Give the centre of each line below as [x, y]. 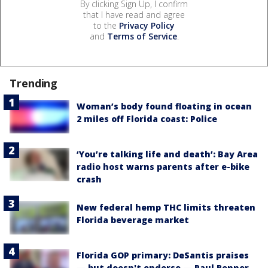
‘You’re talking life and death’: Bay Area [167, 154]
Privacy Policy [147, 25]
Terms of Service [142, 36]
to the [106, 25]
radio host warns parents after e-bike [163, 167]
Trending [34, 83]
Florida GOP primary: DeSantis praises [163, 255]
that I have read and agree [134, 14]
